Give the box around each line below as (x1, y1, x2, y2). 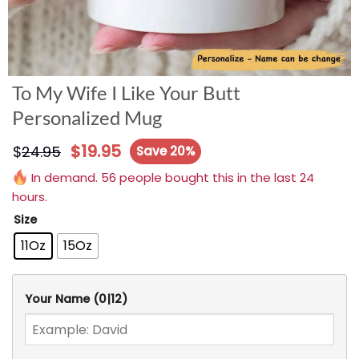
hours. (12, 188, 47, 205)
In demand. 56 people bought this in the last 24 (28, 169, 314, 186)
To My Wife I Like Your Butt (12, 81, 240, 104)
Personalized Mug (12, 106, 162, 129)
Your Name (25, 291, 93, 308)
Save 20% (136, 142, 196, 159)
